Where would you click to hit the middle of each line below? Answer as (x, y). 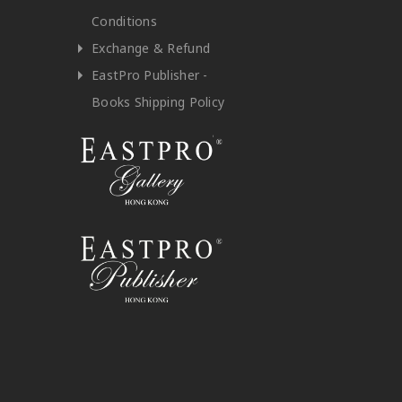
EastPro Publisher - (150, 75)
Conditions (124, 22)
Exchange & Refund (151, 48)
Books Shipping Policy (158, 102)
